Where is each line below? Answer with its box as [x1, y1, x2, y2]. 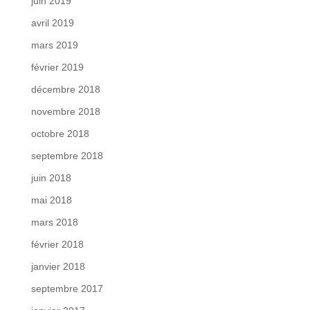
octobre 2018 [30, 128, 89, 140]
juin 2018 [30, 172, 71, 184]
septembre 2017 [30, 283, 103, 295]
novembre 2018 [30, 106, 100, 118]
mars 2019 [30, 39, 78, 51]
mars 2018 [30, 217, 78, 228]
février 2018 [30, 239, 84, 250]
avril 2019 [30, 17, 74, 29]
